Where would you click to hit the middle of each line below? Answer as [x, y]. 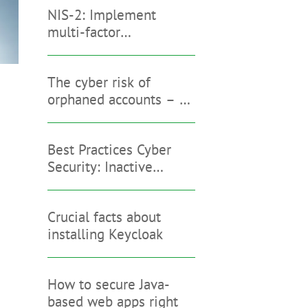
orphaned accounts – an [120, 99]
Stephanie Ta [87, 133]
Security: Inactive [100, 166]
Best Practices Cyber [109, 149]
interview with [91, 116]
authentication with [107, 49]
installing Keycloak [105, 234]
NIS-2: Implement [101, 14]
